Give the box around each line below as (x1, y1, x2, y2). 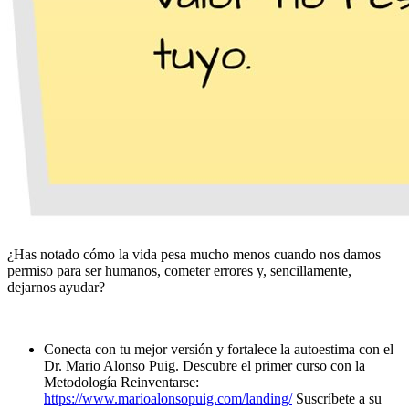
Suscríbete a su (292, 391, 382, 407)
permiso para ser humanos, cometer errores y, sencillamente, (7, 263, 351, 279)
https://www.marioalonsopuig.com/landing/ (44, 391, 292, 407)
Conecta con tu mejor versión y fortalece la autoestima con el (44, 341, 393, 358)
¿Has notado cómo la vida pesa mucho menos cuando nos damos (7, 246, 381, 263)
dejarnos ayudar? (7, 279, 105, 296)
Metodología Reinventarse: (44, 374, 199, 391)
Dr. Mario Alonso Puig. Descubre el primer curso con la (44, 358, 365, 374)
